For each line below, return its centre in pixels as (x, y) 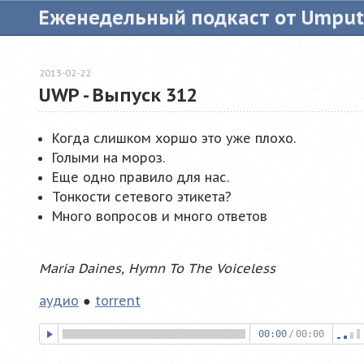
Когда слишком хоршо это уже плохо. (174, 139)
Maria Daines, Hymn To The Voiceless (157, 269)
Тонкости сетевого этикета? (142, 197)
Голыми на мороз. (108, 158)
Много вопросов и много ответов (160, 217)
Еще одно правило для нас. (141, 178)
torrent (118, 301)
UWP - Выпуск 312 (118, 95)
